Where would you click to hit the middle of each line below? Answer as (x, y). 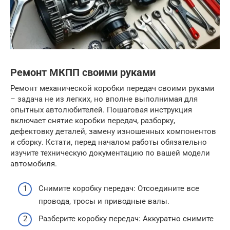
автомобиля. (34, 164)
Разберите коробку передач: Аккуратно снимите (126, 218)
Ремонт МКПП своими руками (83, 72)
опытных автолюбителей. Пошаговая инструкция (101, 110)
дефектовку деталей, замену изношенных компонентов (113, 131)
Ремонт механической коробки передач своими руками (112, 88)
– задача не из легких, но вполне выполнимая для (104, 99)
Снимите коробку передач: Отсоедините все (119, 189)
